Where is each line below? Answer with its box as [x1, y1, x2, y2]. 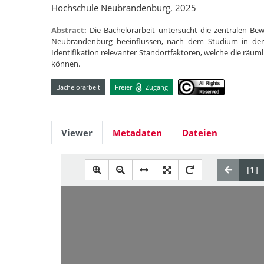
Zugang [144, 82, 169, 91]
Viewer [61, 127, 93, 139]
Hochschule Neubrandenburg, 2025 [51, 2, 196, 14]
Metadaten [113, 127, 162, 139]
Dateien [182, 127, 217, 139]
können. [51, 58, 80, 69]
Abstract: [51, 25, 90, 35]
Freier [115, 82, 134, 91]
